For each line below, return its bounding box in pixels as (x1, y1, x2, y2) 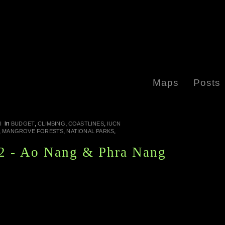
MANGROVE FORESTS (2, 128, 64, 134)
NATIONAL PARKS (66, 128, 115, 134)
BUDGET (11, 121, 35, 127)
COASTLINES (68, 121, 104, 127)
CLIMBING (38, 121, 65, 127)
